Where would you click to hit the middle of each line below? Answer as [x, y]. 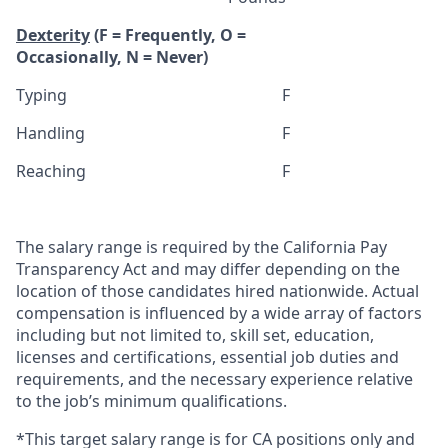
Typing [41, 94]
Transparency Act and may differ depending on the [208, 268]
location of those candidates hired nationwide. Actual [217, 290]
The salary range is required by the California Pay [201, 246]
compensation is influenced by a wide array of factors [219, 312]
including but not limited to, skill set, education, [195, 334]
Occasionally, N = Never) [112, 56]
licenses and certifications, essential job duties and [207, 356]
